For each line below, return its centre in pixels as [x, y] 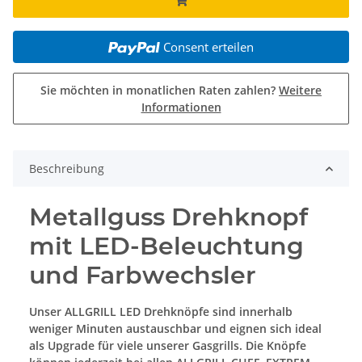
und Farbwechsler [143, 276]
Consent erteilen [208, 47]
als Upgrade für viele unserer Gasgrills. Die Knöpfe [168, 346]
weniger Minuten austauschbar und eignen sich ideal [175, 329]
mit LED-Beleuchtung [166, 246]
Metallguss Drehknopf [168, 217]
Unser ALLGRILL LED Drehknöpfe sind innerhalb [161, 312]
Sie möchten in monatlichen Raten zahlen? [160, 90]
